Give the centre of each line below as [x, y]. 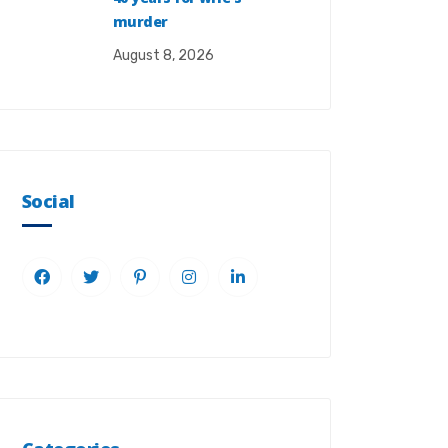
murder [140, 21]
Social [48, 201]
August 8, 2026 [163, 55]
